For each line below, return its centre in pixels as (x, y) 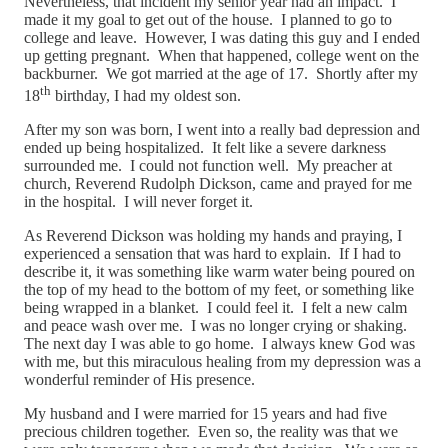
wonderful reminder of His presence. (141, 380)
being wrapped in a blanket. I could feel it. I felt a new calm (215, 308)
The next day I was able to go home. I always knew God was (219, 344)
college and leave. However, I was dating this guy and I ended (222, 37)
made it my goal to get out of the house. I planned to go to (208, 19)
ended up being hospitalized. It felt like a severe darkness (205, 148)
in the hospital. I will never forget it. (142, 202)
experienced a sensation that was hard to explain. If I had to (212, 254)
